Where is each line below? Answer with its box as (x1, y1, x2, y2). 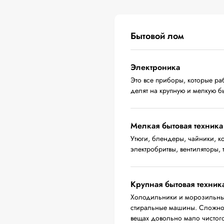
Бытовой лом (130, 29, 184, 42)
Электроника (130, 61, 180, 73)
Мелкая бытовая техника (130, 120, 223, 131)
